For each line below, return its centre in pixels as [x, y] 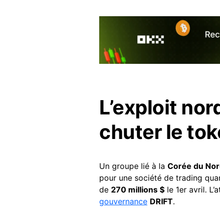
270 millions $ [138, 189]
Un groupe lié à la [133, 166]
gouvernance [123, 201]
